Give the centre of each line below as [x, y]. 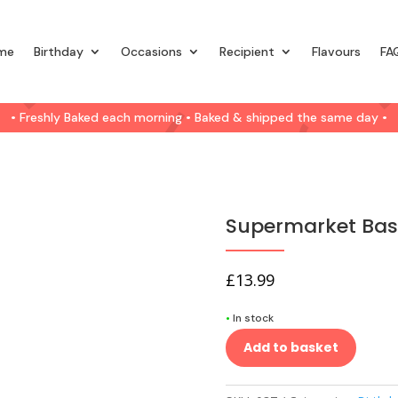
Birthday [58, 52]
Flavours [336, 52]
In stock [253, 318]
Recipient [247, 52]
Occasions [151, 52]
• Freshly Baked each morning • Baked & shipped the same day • [199, 117]
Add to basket [291, 347]
